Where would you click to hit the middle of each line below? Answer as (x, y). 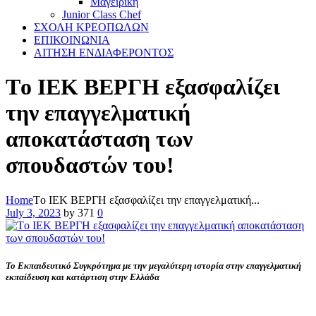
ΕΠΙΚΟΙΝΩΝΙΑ (72, 40)
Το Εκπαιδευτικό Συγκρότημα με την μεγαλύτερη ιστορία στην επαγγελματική (153, 266)
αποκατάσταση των (99, 139)
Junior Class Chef (102, 14)
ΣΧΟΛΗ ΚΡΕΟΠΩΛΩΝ (91, 27)
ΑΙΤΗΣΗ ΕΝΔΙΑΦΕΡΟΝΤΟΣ (104, 53)
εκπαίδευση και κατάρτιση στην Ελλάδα (83, 277)
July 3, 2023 (33, 212)
